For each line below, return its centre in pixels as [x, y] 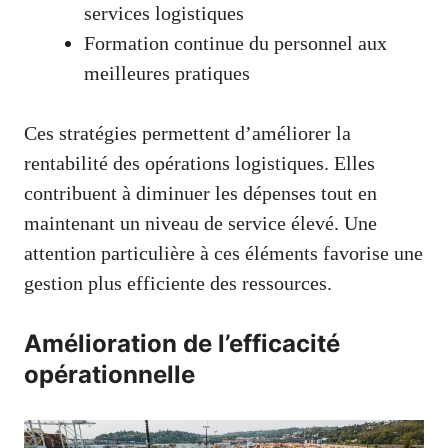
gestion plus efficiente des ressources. [178, 283]
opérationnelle [109, 375]
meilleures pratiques [167, 73]
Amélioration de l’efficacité [182, 344]
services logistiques [164, 13]
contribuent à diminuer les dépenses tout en [200, 193]
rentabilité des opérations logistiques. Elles [199, 163]
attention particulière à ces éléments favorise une [223, 253]
